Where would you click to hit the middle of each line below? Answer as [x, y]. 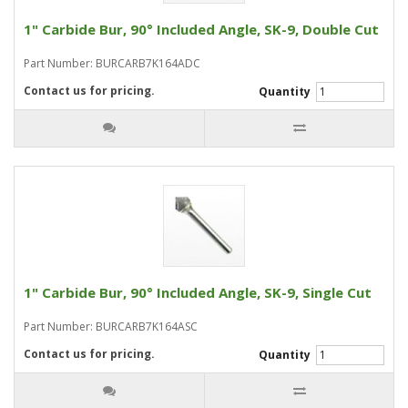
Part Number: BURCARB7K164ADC [112, 63]
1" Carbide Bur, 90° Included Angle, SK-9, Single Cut [198, 292]
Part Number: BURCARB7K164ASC [111, 326]
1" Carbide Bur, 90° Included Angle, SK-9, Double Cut [201, 29]
